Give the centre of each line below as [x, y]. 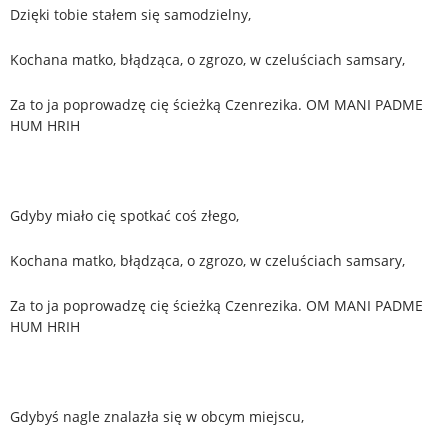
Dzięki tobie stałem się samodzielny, [130, 14]
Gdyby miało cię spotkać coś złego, [124, 215]
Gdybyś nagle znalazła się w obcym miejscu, [157, 416]
